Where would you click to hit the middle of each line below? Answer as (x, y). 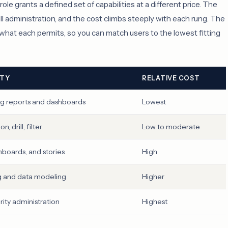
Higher (153, 177)
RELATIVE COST (171, 78)
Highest (155, 202)
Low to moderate (171, 127)
